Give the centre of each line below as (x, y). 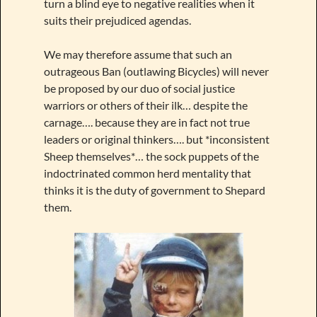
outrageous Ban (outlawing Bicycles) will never (156, 71)
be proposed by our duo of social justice (139, 88)
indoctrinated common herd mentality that (147, 173)
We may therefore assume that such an (138, 54)
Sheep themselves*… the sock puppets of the (151, 156)
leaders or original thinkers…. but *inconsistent (156, 139)
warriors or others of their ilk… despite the (145, 105)
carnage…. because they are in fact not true (146, 122)
